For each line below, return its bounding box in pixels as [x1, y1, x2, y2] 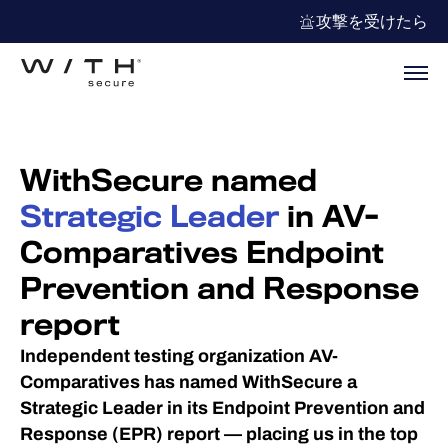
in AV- [287, 200, 378, 234]
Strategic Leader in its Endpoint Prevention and [20, 398, 425, 418]
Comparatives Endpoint [20, 236, 384, 270]
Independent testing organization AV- [20, 346, 338, 366]
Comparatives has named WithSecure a [20, 372, 357, 392]
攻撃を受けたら [316, 13, 428, 30]
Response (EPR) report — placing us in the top [20, 424, 418, 444]
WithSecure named [20, 164, 317, 198]
